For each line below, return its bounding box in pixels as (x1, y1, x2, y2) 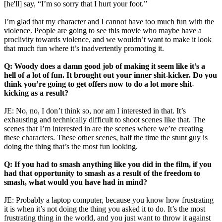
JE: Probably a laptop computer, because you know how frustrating (4, 195, 214, 204)
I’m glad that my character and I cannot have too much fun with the (4, 17, 214, 26)
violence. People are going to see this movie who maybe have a (4, 26, 202, 35)
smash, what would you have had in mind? (4, 177, 153, 186)
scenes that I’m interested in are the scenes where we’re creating (4, 124, 203, 133)
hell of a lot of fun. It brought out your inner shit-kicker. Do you (4, 70, 217, 79)
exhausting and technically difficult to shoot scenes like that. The (4, 115, 205, 124)
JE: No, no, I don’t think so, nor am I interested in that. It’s (4, 106, 186, 115)
